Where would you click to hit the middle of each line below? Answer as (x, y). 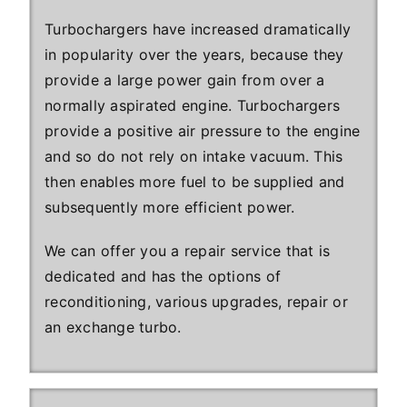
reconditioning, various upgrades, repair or (196, 301)
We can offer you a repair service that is (188, 250)
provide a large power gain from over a (185, 79)
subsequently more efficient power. (170, 207)
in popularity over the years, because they (194, 54)
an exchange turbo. (113, 327)
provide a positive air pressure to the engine (203, 130)
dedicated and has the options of (163, 276)
